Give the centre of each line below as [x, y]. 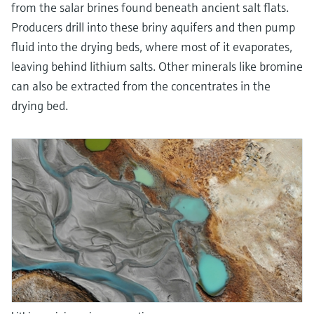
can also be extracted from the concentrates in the [141, 86]
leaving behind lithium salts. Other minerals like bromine [157, 66]
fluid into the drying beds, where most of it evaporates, [152, 46]
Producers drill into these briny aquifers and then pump [153, 27]
